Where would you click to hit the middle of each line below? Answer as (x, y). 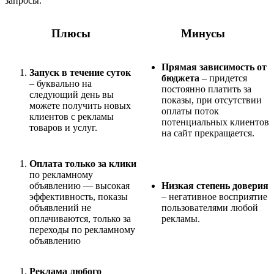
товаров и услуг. (63, 127)
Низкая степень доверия (215, 185)
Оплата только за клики (83, 163)
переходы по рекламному (82, 229)
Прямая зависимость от (214, 67)
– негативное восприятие (214, 196)
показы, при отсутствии (212, 100)
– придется (224, 78)
